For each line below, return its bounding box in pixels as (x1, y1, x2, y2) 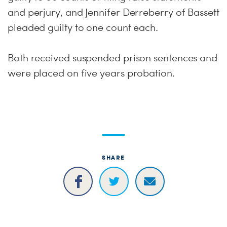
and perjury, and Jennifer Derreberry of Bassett (8, 6, 219, 18)
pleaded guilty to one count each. (8, 21, 159, 33)
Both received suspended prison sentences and (8, 52, 218, 64)
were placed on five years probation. (8, 67, 175, 79)
